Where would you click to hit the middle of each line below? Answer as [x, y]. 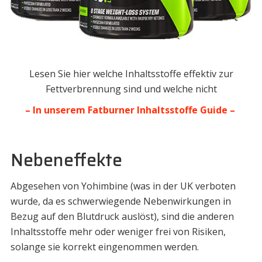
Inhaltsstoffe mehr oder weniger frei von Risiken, [118, 231]
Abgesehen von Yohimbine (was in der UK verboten [123, 186]
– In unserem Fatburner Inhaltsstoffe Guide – [131, 110]
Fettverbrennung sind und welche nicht [131, 89]
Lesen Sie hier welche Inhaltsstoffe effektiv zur [131, 73]
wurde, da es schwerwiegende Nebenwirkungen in [120, 201]
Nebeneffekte [66, 160]
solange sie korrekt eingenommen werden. [104, 247]
